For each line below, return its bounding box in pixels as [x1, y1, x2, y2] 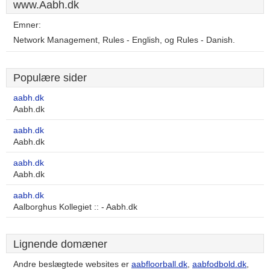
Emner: [13, 20, 41, 30]
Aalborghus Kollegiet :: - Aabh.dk [13, 202, 137, 212]
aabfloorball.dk [131, 260, 187, 269]
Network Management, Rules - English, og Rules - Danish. [13, 36, 235, 45]
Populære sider [13, 72, 87, 84]
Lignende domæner [13, 238, 107, 250]
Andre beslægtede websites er [13, 260, 131, 269]
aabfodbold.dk [192, 260, 246, 269]
